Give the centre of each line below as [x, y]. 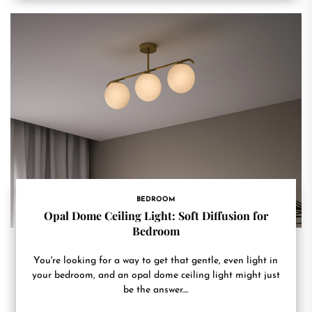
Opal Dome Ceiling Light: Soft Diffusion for [156, 216]
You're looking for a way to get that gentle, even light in [156, 261]
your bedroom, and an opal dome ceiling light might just [156, 275]
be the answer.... [156, 290]
